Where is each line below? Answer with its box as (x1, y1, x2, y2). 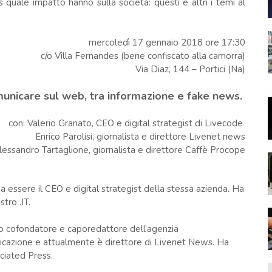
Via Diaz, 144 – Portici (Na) (135, 63, 246, 75)
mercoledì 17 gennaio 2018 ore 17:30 (89, 36, 246, 49)
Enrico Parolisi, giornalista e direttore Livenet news (35, 131, 246, 143)
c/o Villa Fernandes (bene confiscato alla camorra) (41, 50, 246, 62)
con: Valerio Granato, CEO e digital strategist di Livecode (8, 117, 246, 129)
